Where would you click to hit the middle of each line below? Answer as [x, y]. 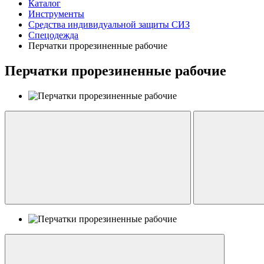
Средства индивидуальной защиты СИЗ [109, 25]
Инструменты [56, 14]
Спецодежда [53, 35]
